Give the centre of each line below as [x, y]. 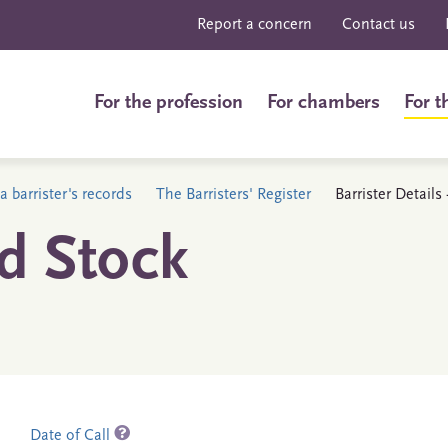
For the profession [168, 103]
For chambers [323, 103]
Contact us [378, 25]
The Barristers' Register [233, 195]
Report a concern [254, 25]
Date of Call [71, 436]
